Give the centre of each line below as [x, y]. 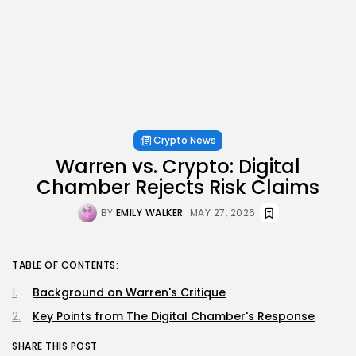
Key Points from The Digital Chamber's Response [174, 316]
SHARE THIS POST [55, 346]
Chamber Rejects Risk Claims [178, 187]
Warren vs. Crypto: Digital [178, 166]
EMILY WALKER [149, 213]
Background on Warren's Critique [129, 292]
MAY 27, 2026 [222, 213]
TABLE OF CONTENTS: [65, 265]
